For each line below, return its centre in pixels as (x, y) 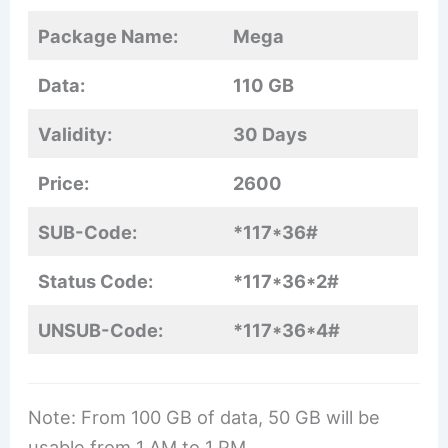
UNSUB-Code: (101, 330)
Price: (64, 183)
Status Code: (96, 281)
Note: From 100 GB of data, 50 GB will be (204, 417)
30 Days (270, 134)
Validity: (75, 134)
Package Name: (108, 36)
